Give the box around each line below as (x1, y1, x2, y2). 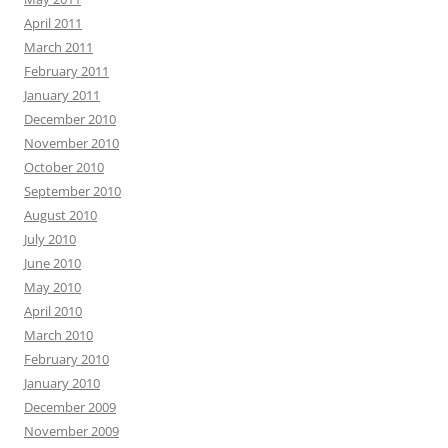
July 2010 (24, 230, 76, 248)
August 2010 (24, 206, 97, 224)
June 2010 (24, 254, 81, 272)
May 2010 (24, 278, 81, 296)
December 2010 (24, 110, 116, 128)
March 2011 (24, 38, 93, 56)
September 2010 (24, 182, 121, 200)
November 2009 (24, 422, 119, 440)
